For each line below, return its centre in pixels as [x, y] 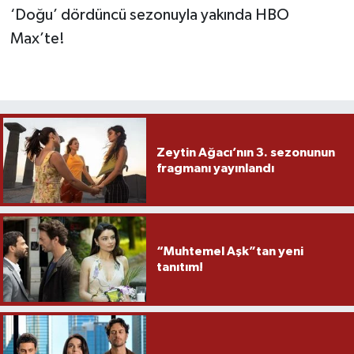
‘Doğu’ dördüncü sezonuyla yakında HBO [149, 15]
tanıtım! [179, 267]
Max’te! [37, 38]
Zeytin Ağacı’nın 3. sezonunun [245, 152]
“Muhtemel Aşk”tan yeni [230, 252]
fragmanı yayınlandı [215, 168]
